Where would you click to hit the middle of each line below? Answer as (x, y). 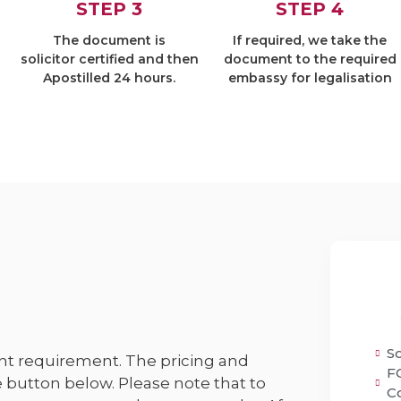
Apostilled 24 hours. (109, 78)
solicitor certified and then (109, 59)
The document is (109, 40)
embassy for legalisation (310, 78)
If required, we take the (310, 40)
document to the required (310, 59)
